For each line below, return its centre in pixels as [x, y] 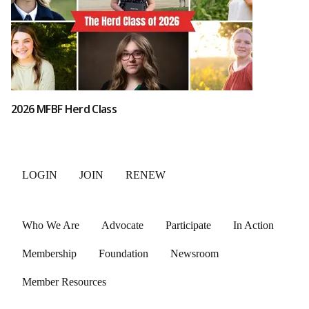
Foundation [123, 253]
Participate [188, 225]
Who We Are [51, 225]
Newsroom [195, 253]
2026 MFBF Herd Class [64, 109]
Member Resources [64, 282]
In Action [253, 225]
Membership [49, 253]
